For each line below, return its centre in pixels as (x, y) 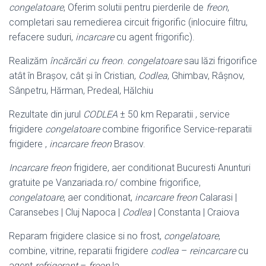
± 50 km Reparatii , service (174, 114)
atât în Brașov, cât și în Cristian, (74, 75)
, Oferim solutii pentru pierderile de (135, 7)
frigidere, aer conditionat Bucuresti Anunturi (161, 167)
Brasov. (129, 144)
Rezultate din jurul (46, 114)
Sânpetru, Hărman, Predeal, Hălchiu (81, 90)
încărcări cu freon (86, 61)
